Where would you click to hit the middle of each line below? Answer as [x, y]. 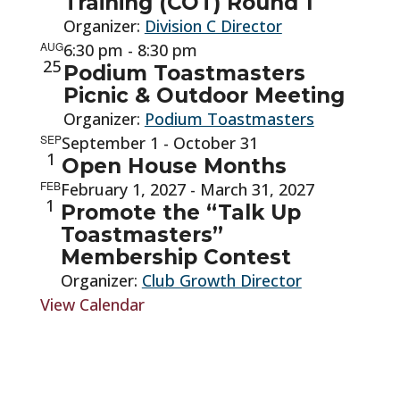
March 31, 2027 [257, 189]
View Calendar [92, 304]
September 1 [110, 143]
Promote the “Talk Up [180, 212]
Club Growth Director [221, 280]
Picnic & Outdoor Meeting [204, 96]
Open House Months [174, 166]
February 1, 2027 [123, 189]
